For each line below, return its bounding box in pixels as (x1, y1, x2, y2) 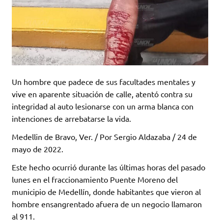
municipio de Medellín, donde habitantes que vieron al (12, 187, 201, 197)
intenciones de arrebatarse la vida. (12, 113, 131, 124)
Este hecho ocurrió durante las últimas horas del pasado (12, 162, 205, 172)
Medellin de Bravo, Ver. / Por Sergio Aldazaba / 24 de (12, 132, 197, 142)
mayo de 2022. (12, 144, 63, 154)
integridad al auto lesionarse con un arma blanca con (12, 101, 193, 111)
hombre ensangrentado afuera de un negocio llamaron (12, 199, 202, 209)
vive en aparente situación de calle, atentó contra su (12, 89, 192, 99)
